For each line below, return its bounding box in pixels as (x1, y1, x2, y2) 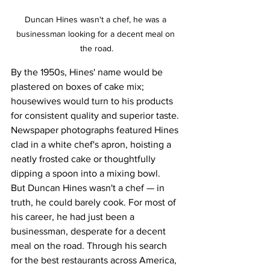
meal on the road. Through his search (11, 240, 169, 251)
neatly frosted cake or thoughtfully (11, 153, 158, 164)
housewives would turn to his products (11, 95, 175, 106)
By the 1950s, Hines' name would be (11, 66, 165, 77)
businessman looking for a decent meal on (16, 28, 177, 39)
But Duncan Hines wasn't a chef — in (11, 182, 167, 193)
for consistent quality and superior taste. (11, 110, 181, 121)
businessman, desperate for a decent (11, 225, 168, 236)
